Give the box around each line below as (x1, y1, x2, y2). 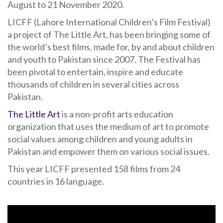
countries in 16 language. (7, 175, 104, 187)
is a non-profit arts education (60, 108, 173, 119)
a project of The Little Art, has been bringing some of (7, 28, 211, 40)
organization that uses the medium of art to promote (7, 120, 209, 132)
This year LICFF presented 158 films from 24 (7, 163, 180, 174)
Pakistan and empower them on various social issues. (7, 145, 210, 157)
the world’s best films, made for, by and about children (7, 41, 215, 52)
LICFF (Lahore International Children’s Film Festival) (7, 16, 211, 27)
